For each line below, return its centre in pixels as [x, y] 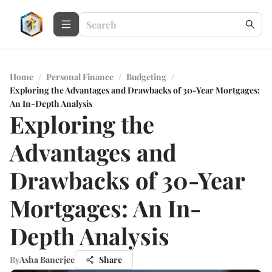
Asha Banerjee [47, 260]
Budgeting [146, 77]
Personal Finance [80, 77]
